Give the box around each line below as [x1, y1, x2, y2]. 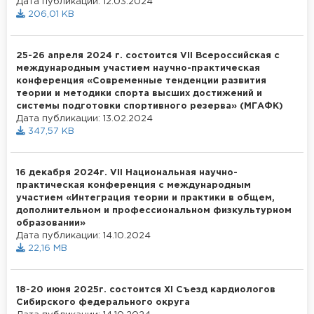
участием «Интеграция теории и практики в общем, [16, 193, 275, 202]
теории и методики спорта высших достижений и [16, 89, 262, 97]
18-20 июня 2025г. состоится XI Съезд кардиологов [16, 285, 275, 294]
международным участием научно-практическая [16, 64, 260, 72]
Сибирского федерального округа [16, 298, 190, 306]
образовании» [16, 219, 86, 227]
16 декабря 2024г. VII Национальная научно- [16, 168, 238, 177]
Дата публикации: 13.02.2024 [16, 114, 153, 123]
